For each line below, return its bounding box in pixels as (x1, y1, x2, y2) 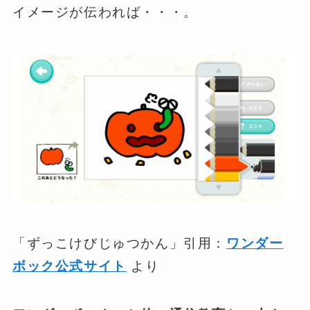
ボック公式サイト (12, 258, 127, 273)
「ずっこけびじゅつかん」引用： (12, 235, 227, 250)
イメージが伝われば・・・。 (12, 5, 198, 20)
